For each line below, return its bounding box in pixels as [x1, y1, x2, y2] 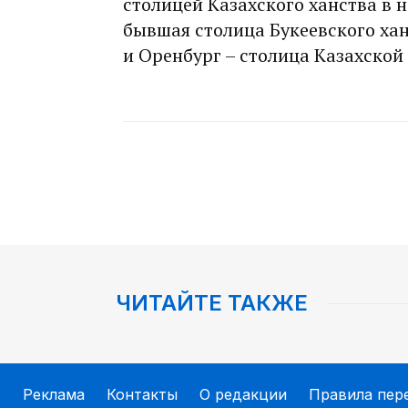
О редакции [199, 385, 287, 404]
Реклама [23, 385, 85, 404]
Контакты [107, 385, 178, 404]
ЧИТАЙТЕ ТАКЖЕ [116, 290, 308, 317]
